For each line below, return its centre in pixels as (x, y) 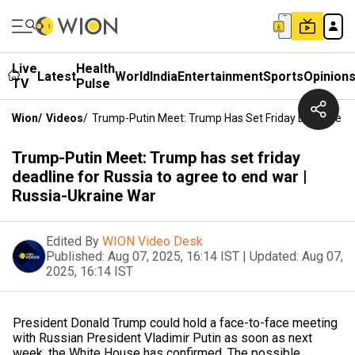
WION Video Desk (153, 241)
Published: (75, 256)
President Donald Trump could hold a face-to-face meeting (175, 323)
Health (95, 69)
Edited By (73, 241)
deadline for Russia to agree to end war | (160, 177)
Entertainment (220, 76)
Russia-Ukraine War (84, 196)
